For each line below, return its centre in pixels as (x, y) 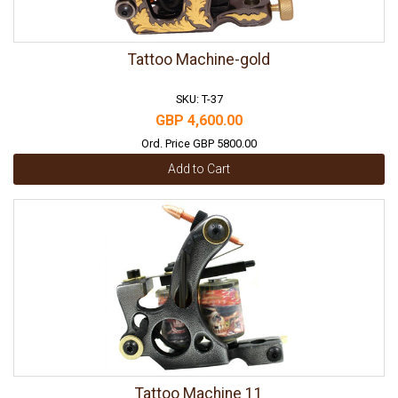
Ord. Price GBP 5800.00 (199, 143)
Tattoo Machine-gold (199, 59)
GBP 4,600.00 (199, 120)
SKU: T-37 (199, 99)
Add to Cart (199, 168)
